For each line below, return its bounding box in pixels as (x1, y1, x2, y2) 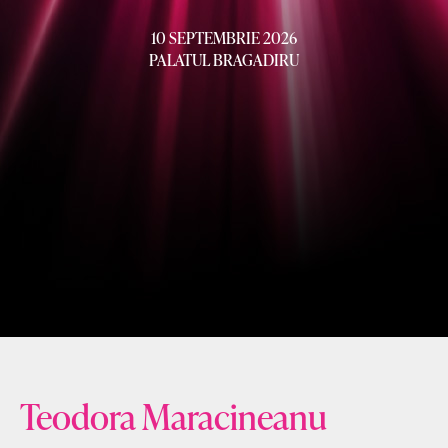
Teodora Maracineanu (20, 392, 327, 439)
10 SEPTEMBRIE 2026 (151, 26, 297, 48)
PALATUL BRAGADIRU (149, 48, 299, 70)
